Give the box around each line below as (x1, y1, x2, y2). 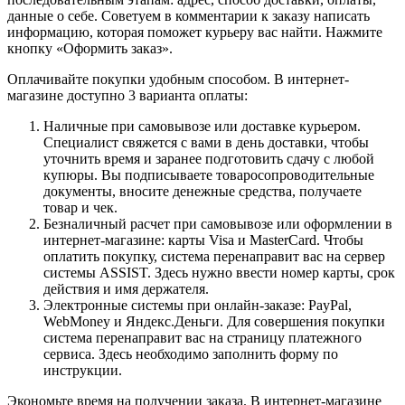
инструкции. (43, 362, 122, 378)
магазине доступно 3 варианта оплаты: (7, 87, 248, 103)
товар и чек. (43, 199, 118, 215)
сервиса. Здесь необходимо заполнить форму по (43, 345, 338, 362)
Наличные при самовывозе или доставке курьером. (43, 118, 361, 134)
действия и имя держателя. (43, 280, 209, 297)
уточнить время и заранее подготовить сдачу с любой (43, 150, 374, 166)
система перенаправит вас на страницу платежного (43, 329, 362, 345)
